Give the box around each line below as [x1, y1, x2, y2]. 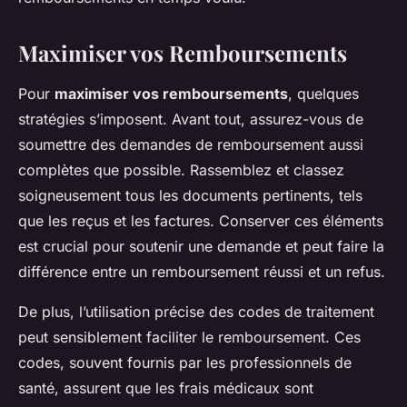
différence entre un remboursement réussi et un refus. [18, 263, 385, 282]
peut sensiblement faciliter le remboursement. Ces [18, 328, 361, 347]
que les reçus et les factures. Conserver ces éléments [18, 212, 383, 231]
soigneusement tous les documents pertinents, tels [18, 186, 362, 205]
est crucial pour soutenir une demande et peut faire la [18, 237, 384, 256]
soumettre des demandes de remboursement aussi [18, 135, 363, 154]
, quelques [288, 84, 359, 104]
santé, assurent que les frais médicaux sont [18, 379, 313, 398]
